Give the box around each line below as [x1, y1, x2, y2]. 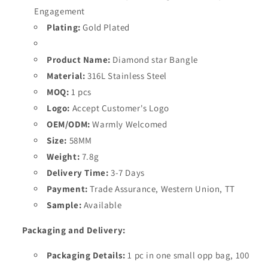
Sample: [47, 199, 82, 211]
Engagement [34, 5, 85, 17]
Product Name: [47, 54, 111, 65]
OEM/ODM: [47, 118, 90, 130]
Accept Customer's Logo [72, 102, 169, 114]
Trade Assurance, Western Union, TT [90, 183, 235, 194]
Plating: [47, 22, 81, 33]
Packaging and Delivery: [22, 224, 126, 236]
